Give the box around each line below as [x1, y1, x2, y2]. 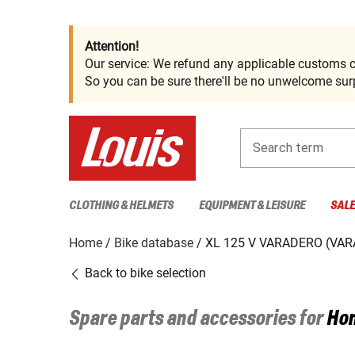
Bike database [114, 235, 193, 250]
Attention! [85, 39, 139, 54]
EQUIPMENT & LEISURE [199, 198, 305, 212]
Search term [253, 139, 323, 155]
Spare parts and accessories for [69, 307, 326, 330]
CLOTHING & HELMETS [69, 198, 174, 212]
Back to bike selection [82, 265, 206, 281]
